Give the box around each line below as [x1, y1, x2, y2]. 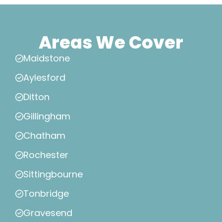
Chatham [23, 129, 65, 142]
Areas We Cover [39, 30, 183, 55]
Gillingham [23, 110, 70, 123]
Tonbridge [23, 187, 69, 200]
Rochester [23, 149, 68, 162]
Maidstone [23, 52, 70, 65]
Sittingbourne [23, 168, 83, 181]
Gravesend [23, 207, 72, 220]
